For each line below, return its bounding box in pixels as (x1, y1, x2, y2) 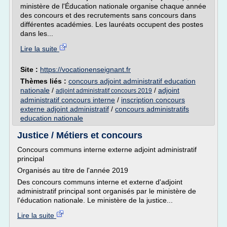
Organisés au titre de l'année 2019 (17, 166, 128, 174)
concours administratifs (115, 105, 189, 113)
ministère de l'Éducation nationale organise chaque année (20, 2, 206, 10)
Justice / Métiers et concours (17, 130, 142, 140)
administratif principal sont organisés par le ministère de (17, 187, 196, 195)
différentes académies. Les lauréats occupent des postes (20, 20, 203, 28)
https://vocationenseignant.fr (40, 65, 131, 73)
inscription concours (121, 96, 185, 104)
